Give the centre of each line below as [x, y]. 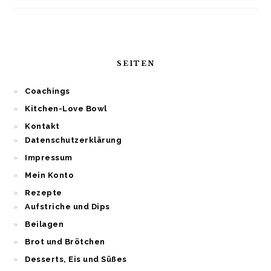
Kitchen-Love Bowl [66, 109]
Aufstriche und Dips [67, 207]
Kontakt [42, 126]
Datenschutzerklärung [73, 140]
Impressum [49, 158]
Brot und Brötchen [65, 242]
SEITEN [135, 64]
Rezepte [44, 193]
